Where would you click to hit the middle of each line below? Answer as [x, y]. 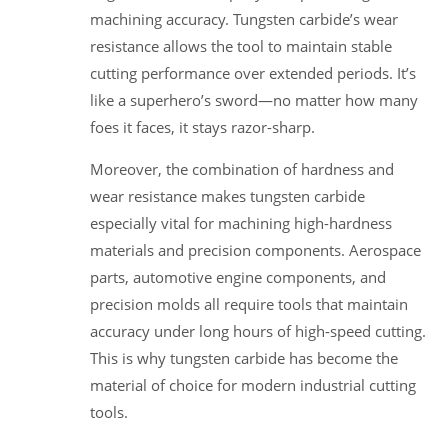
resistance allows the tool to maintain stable [241, 45]
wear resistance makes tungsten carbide [227, 195]
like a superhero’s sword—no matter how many [254, 99]
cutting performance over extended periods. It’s [253, 72]
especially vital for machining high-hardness [241, 222]
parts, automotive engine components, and [238, 276]
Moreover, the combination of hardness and [242, 168]
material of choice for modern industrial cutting [253, 384]
